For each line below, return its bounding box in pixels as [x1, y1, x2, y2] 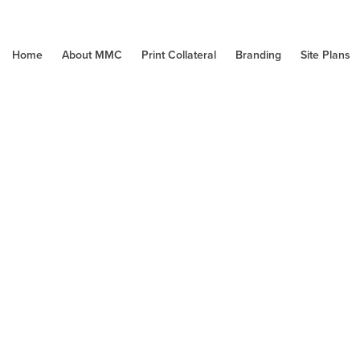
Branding [235, 47, 281, 63]
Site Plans [300, 47, 350, 63]
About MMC [61, 47, 122, 63]
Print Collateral [141, 47, 216, 63]
